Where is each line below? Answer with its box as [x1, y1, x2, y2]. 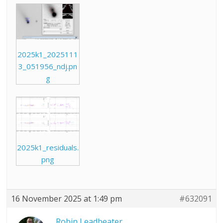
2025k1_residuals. [17, 142, 79, 152]
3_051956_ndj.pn [18, 61, 78, 71]
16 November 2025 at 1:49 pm [11, 193, 122, 204]
